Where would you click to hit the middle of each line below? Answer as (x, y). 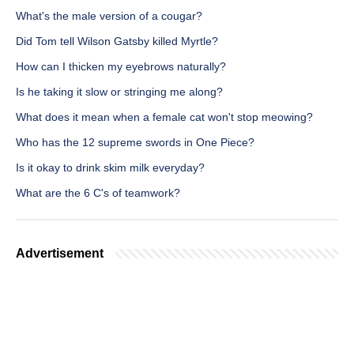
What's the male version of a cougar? (109, 16)
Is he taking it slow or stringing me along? (119, 92)
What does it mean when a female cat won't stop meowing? (164, 117)
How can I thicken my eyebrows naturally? (121, 67)
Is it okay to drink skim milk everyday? (110, 168)
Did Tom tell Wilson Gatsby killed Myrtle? (117, 41)
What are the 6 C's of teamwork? (98, 193)
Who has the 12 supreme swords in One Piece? (135, 143)
